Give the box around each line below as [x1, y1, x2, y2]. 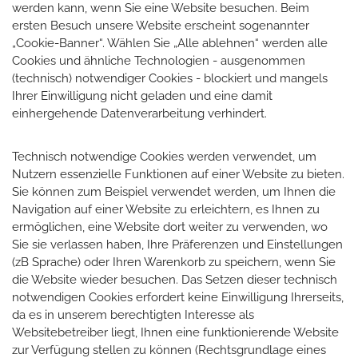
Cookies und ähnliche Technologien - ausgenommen [12, 53, 305, 68]
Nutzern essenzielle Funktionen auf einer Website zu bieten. [12, 166, 344, 181]
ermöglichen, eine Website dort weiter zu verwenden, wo [12, 219, 328, 234]
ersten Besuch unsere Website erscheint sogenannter [12, 18, 309, 33]
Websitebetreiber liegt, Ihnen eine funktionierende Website [12, 324, 339, 340]
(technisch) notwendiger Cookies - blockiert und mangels [12, 70, 328, 86]
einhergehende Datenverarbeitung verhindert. [12, 105, 267, 121]
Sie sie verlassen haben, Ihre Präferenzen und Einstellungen [12, 237, 343, 252]
